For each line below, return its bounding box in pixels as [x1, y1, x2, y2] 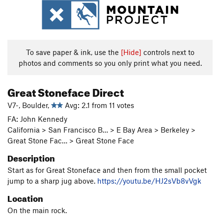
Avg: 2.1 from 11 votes [63, 101, 134, 110]
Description [7, 150, 55, 164]
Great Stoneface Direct [7, 82, 124, 99]
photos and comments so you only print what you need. [18, 58, 202, 67]
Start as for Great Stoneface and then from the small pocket [7, 165, 207, 174]
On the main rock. [7, 206, 69, 215]
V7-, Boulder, [7, 101, 51, 110]
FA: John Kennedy [7, 114, 67, 123]
